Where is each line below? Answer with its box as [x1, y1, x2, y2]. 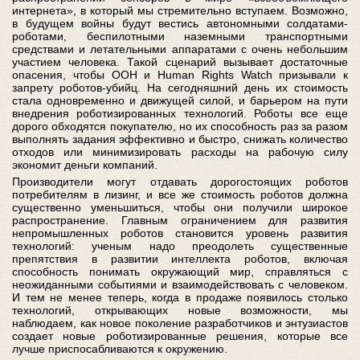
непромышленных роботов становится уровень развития [12, 226, 348, 239]
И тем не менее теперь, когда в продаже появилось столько [12, 290, 348, 304]
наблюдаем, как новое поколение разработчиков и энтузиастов [12, 316, 348, 329]
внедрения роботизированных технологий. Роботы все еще [12, 106, 348, 120]
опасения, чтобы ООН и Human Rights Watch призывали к [12, 67, 348, 81]
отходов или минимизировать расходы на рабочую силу [12, 145, 348, 158]
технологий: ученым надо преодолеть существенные [12, 239, 348, 252]
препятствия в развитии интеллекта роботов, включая [12, 252, 348, 265]
